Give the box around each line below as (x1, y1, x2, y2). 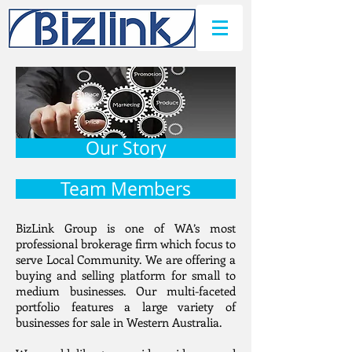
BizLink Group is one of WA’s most (16, 220, 236, 236)
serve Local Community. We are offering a (16, 251, 236, 267)
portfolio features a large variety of (16, 299, 236, 314)
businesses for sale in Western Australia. (16, 314, 222, 330)
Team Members (60, 177, 191, 201)
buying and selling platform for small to (16, 267, 236, 283)
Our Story (85, 136, 167, 160)
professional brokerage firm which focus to (16, 236, 236, 251)
